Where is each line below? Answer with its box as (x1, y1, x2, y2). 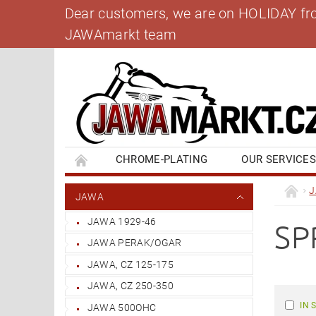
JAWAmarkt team (64, 26, 177, 44)
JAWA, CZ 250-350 (87, 280, 174, 292)
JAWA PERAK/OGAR (87, 237, 182, 249)
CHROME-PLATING (115, 152, 208, 166)
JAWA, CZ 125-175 (87, 258, 174, 270)
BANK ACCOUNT (81, 178, 164, 191)
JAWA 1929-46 (87, 215, 157, 227)
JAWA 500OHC (87, 301, 157, 313)
